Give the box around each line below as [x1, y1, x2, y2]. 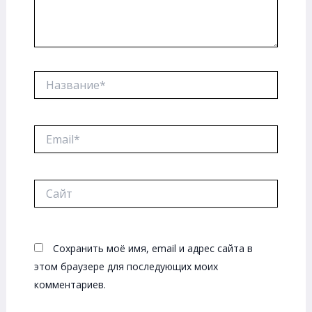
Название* [33, 70, 84, 84]
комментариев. [33, 278, 106, 292]
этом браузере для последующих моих [33, 260, 218, 274]
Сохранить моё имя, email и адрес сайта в [52, 242, 253, 256]
